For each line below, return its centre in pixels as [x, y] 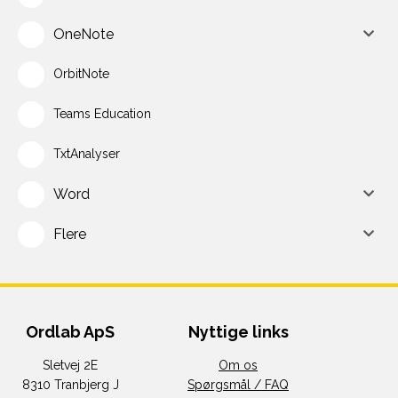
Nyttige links [238, 332]
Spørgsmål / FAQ [238, 385]
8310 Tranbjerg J [70, 385]
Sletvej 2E [70, 365]
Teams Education [102, 114]
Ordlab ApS [70, 332]
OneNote [84, 34]
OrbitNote [81, 74]
